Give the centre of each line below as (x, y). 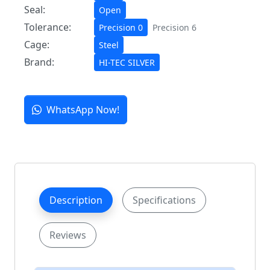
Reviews (68, 235)
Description (76, 200)
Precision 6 (174, 28)
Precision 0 (121, 28)
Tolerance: (48, 27)
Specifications (164, 200)
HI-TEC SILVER (127, 63)
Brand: (39, 62)
